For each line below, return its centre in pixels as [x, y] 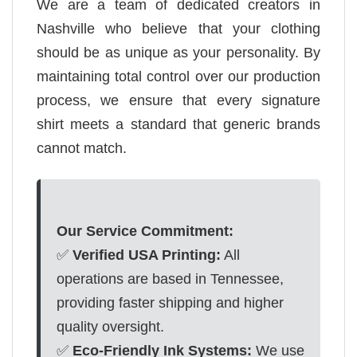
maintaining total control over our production [178, 77]
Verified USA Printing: [147, 255]
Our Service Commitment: [145, 231]
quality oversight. [110, 326]
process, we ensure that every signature [178, 101]
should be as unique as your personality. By [178, 53]
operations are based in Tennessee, [170, 279]
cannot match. [82, 149]
